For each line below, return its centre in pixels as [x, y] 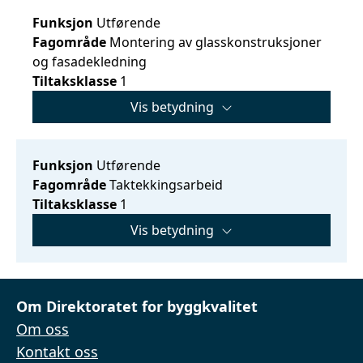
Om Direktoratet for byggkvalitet [137, 306]
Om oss [43, 329]
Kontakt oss [57, 352]
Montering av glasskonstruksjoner [214, 42]
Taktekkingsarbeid [164, 184]
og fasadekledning [90, 61]
